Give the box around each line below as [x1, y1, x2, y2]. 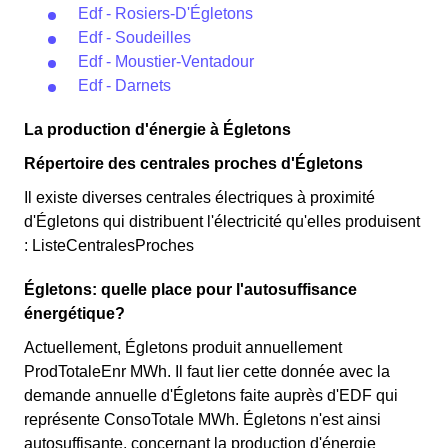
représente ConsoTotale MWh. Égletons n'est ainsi [24, 411, 381, 428]
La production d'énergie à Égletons [24, 121, 291, 138]
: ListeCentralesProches [24, 237, 194, 254]
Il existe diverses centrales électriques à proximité [24, 189, 375, 206]
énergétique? [24, 305, 125, 322]
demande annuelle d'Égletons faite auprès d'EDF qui [24, 387, 398, 404]
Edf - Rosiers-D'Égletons [78, 5, 253, 22]
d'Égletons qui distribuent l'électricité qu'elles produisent [24, 213, 420, 230]
